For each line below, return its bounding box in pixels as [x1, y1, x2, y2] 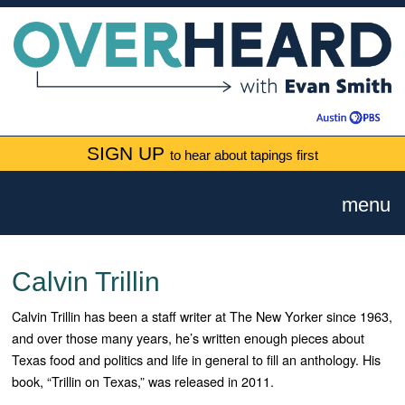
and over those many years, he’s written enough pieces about [12, 328, 365, 348]
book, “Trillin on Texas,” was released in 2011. [12, 372, 275, 391]
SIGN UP [87, 143, 170, 164]
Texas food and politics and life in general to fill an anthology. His [12, 350, 381, 370]
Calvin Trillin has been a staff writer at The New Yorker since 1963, [12, 306, 393, 326]
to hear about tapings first [170, 148, 318, 163]
